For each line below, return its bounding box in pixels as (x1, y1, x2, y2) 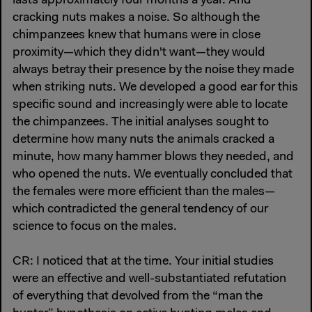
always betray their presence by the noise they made (13, 63, 294, 77)
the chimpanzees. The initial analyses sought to (13, 116, 269, 129)
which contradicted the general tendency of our (13, 203, 268, 216)
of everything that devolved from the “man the (13, 290, 263, 303)
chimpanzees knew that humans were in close (13, 29, 260, 42)
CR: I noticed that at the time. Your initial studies (13, 255, 274, 268)
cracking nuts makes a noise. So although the (13, 11, 260, 24)
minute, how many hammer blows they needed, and (13, 150, 294, 164)
